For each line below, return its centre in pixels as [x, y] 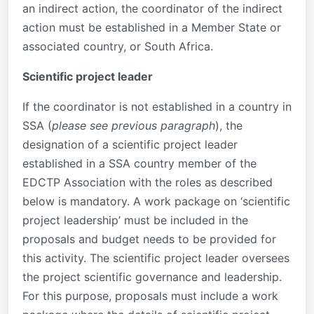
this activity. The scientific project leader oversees [156, 258]
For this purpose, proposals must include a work [150, 295]
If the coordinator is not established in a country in [157, 106]
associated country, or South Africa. [118, 46]
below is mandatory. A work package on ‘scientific [156, 201]
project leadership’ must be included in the [135, 220]
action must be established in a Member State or [152, 27]
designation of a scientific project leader [130, 144]
